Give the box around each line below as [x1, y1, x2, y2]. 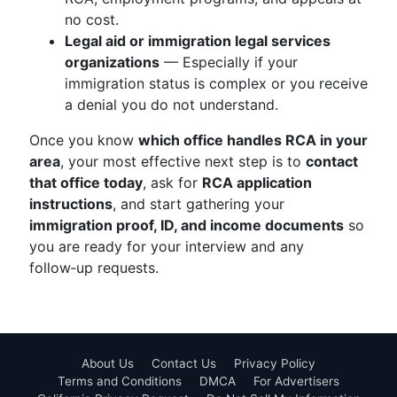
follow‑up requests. [29, 259, 159, 276]
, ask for [143, 174, 202, 191]
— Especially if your [160, 53, 298, 71]
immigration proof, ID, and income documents [29, 216, 344, 234]
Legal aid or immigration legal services [65, 32, 331, 50]
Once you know [29, 131, 138, 149]
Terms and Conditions [58, 374, 182, 388]
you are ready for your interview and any [29, 237, 304, 255]
